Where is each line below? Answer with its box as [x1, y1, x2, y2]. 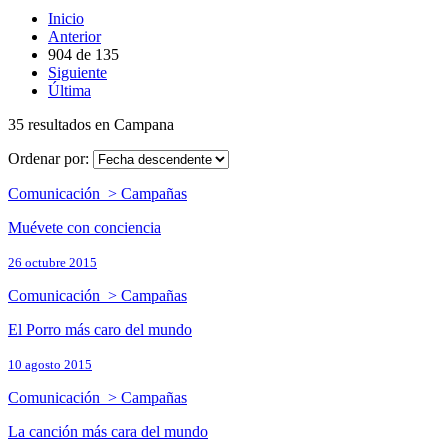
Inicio [48, 10, 84, 28]
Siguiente [48, 64, 107, 82]
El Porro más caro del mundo [8, 321, 192, 339]
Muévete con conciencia [8, 219, 161, 237]
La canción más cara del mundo [8, 423, 208, 441]
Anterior [48, 28, 101, 46]
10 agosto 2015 [8, 357, 92, 373]
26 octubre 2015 [8, 255, 97, 271]
